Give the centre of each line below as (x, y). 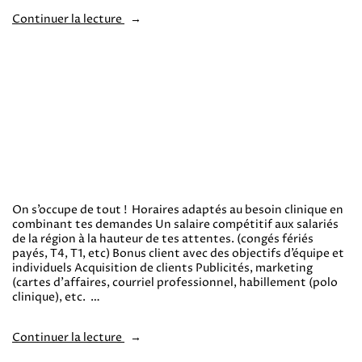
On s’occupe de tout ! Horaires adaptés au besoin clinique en (178, 209)
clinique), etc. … (56, 297)
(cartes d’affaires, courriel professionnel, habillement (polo (175, 282)
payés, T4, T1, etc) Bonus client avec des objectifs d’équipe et (178, 253)
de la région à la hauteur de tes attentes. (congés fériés (163, 238)
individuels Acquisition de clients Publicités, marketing (162, 267)
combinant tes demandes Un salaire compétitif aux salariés (175, 224)
